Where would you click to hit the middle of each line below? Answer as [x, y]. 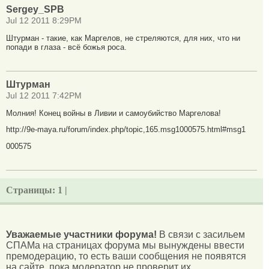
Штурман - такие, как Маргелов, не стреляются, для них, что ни [123, 38]
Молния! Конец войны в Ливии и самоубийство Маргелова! [113, 113]
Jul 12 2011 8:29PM [44, 21]
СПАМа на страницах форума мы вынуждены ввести [125, 245]
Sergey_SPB [35, 10]
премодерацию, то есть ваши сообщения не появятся [126, 256]
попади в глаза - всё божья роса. [66, 47]
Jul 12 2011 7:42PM [44, 95]
